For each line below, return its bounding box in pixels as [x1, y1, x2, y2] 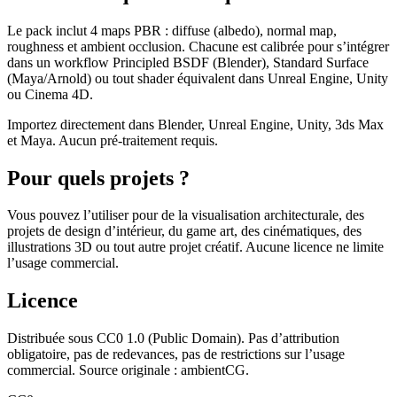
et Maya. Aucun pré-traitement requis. [7, 132, 218, 148]
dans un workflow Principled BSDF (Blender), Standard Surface [7, 54, 369, 70]
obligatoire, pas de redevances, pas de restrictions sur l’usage [7, 346, 345, 362]
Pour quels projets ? [7, 166, 190, 190]
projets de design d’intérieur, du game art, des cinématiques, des [7, 223, 362, 239]
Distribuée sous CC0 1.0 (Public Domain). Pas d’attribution [7, 331, 339, 346]
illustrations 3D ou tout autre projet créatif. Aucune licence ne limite [7, 239, 384, 255]
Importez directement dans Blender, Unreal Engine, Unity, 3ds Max [7, 116, 384, 132]
